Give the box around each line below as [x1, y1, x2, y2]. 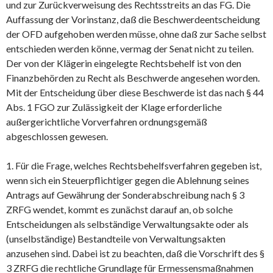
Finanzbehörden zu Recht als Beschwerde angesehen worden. [6, 71, 260, 83]
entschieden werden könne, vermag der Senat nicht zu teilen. [6, 42, 253, 54]
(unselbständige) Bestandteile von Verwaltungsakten [6, 232, 225, 244]
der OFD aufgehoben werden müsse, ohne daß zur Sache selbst [6, 27, 266, 40]
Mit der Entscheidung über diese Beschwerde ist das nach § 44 [6, 86, 264, 98]
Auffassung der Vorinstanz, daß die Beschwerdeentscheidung [6, 13, 260, 25]
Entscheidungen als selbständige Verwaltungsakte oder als [6, 218, 249, 230]
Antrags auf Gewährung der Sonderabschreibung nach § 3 [6, 188, 244, 200]
